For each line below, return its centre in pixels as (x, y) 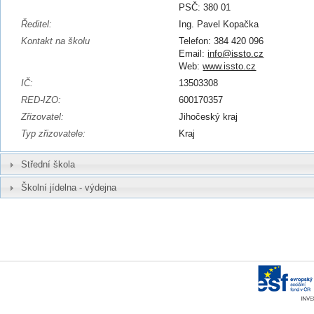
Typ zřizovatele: (53, 134)
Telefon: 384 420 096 (221, 41)
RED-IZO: (41, 100)
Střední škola (48, 164)
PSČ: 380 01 (205, 7)
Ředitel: (36, 24)
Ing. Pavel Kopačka (219, 24)
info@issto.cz (236, 54)
